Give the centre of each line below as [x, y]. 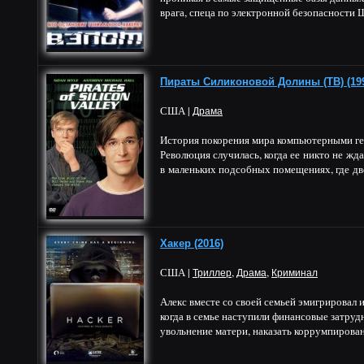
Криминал [295, 273]
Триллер [212, 273]
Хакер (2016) [192, 243]
